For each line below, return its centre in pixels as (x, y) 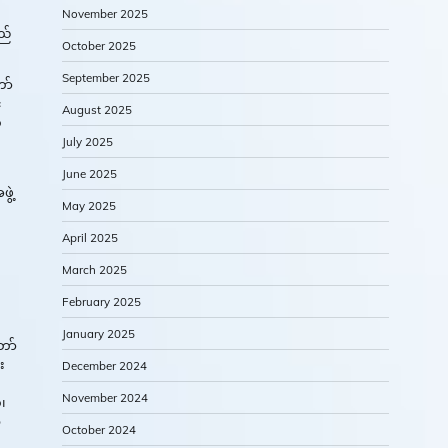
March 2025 (94, 270)
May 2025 (89, 206)
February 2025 (101, 302)
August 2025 (97, 110)
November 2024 (105, 398)
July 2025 (87, 142)
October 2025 (99, 46)
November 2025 (105, 14)
